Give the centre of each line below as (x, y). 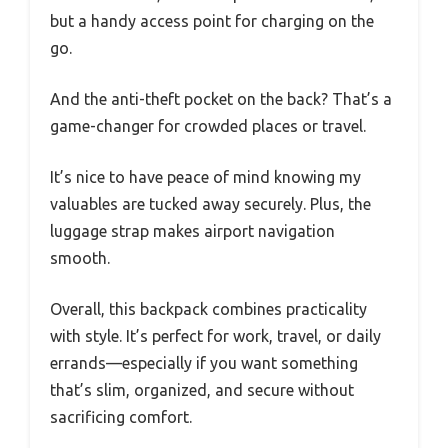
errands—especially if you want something (204, 363)
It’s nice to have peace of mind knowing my (205, 177)
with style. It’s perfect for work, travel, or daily (215, 336)
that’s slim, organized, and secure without (202, 390)
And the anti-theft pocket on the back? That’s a (221, 99)
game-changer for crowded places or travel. (208, 126)
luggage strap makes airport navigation (192, 231)
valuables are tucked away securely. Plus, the (210, 204)
